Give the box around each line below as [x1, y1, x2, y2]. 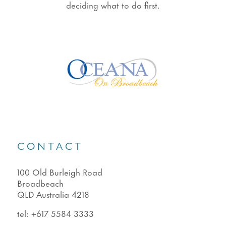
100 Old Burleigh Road [17, 165, 102, 179]
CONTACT [17, 143, 83, 153]
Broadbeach [17, 176, 64, 190]
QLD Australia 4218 [17, 187, 89, 201]
